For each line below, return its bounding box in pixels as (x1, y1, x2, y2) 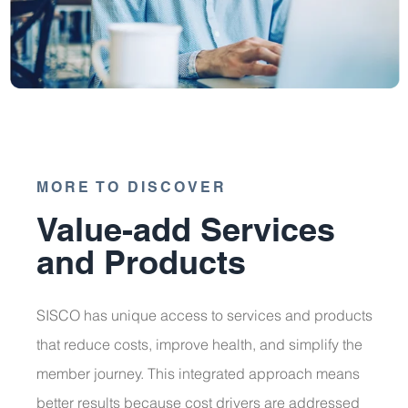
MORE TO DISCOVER (36, 178, 227, 196)
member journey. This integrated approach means (36, 363, 360, 382)
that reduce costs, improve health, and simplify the (36, 334, 362, 353)
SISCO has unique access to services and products (36, 305, 372, 324)
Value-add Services (36, 209, 335, 249)
